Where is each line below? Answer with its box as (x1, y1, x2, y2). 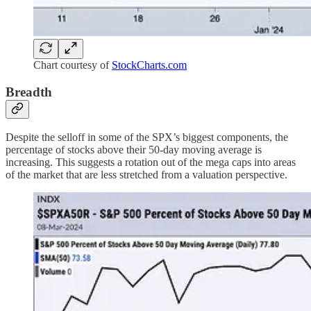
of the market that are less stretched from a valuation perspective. (6, 169, 287, 181)
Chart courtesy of (33, 58, 112, 71)
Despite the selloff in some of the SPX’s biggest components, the (6, 131, 288, 144)
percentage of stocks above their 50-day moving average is (6, 144, 262, 156)
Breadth (6, 84, 52, 99)
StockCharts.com (112, 58, 187, 71)
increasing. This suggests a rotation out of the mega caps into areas (6, 156, 296, 169)
